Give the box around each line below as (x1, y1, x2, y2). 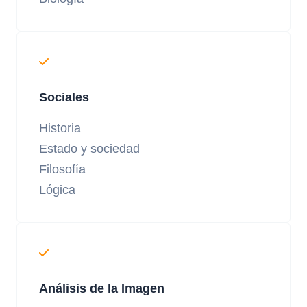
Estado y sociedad (39, 141, 140, 156)
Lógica (39, 182, 75, 197)
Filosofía (39, 162, 86, 177)
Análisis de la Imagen (39, 282, 164, 296)
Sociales (39, 90, 89, 105)
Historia (39, 121, 81, 136)
